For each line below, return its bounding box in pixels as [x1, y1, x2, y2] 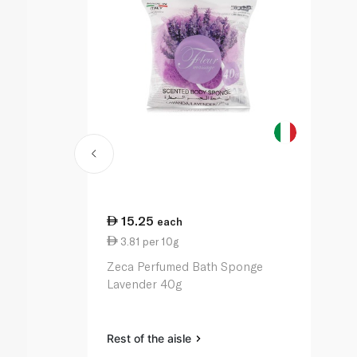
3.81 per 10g [118, 234, 179, 248]
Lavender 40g [107, 277, 182, 292]
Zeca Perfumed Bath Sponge [107, 259, 264, 274]
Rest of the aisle [107, 331, 195, 346]
